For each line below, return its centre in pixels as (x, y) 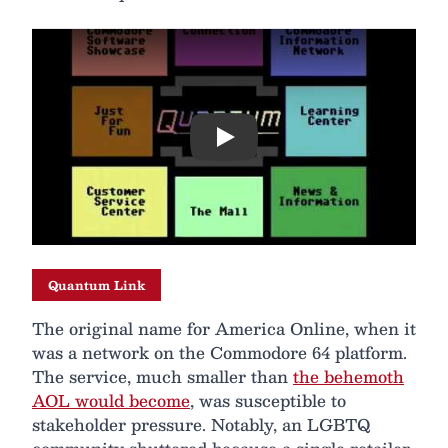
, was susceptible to (268, 401)
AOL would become (111, 401)
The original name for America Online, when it (224, 329)
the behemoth (348, 377)
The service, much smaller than (162, 377)
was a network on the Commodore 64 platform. (219, 353)
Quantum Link (96, 285)
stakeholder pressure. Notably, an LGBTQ (201, 425)
